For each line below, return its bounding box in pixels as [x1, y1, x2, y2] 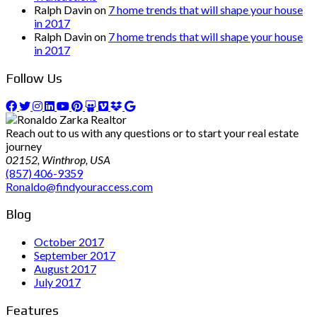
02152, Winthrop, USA [6, 152, 110, 166]
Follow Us [6, 69, 62, 86]
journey [6, 139, 42, 153]
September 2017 [34, 248, 115, 263]
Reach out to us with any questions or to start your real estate [6, 125, 299, 139]
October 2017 [34, 235, 104, 249]
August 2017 [34, 262, 96, 276]
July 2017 [34, 275, 81, 289]
